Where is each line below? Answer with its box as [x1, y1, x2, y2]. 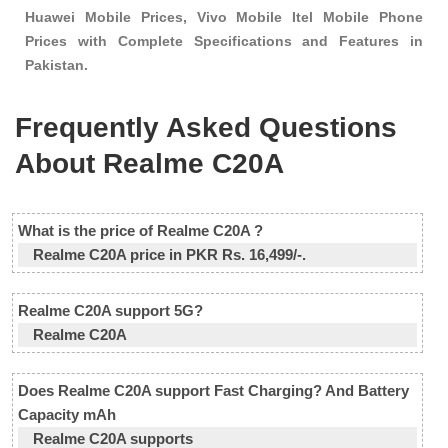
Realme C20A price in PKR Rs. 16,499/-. [33, 245, 306, 263]
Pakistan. [25, 57, 88, 74]
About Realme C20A [15, 147, 284, 179]
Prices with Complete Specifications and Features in [25, 33, 423, 50]
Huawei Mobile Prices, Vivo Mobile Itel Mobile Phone [25, 9, 423, 26]
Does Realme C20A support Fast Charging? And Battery [18, 381, 409, 399]
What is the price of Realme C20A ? [18, 221, 263, 239]
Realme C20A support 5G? [18, 301, 203, 319]
